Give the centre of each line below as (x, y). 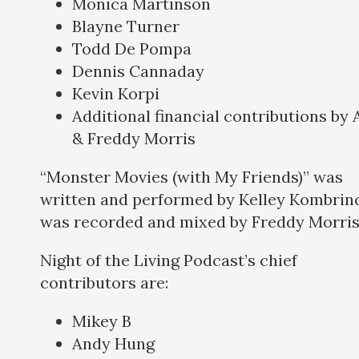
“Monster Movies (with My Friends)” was (192, 177)
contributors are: (106, 283)
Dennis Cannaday (138, 71)
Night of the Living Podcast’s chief (169, 260)
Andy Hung (113, 344)
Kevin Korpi (116, 94)
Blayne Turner (126, 26)
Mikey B (104, 321)
